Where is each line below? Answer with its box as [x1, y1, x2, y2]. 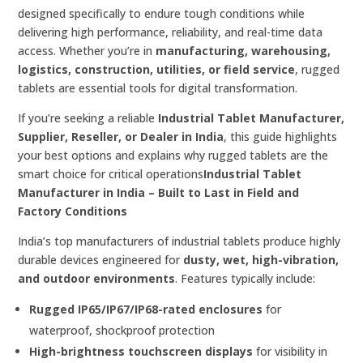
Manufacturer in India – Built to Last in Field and [18, 184, 300, 200]
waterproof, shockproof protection [29, 322, 216, 338]
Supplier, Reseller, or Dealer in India [18, 128, 224, 144]
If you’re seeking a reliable [18, 109, 159, 126]
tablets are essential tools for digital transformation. [18, 79, 298, 96]
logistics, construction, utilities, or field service [18, 61, 296, 77]
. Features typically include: [175, 270, 316, 286]
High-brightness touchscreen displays [29, 343, 254, 359]
